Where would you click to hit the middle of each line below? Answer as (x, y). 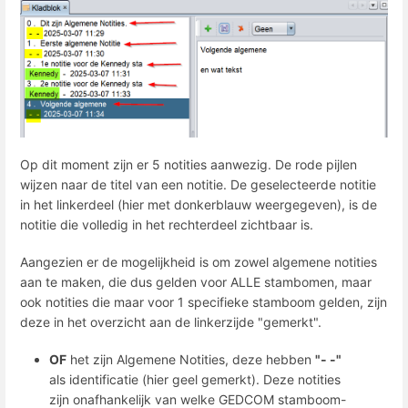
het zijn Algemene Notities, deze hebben (191, 360)
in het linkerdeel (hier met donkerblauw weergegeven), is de (199, 204)
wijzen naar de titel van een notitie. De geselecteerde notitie (198, 184)
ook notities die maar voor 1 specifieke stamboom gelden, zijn (204, 302)
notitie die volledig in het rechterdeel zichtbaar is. (167, 224)
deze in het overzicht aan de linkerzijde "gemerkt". (171, 322)
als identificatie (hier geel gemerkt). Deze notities (195, 380)
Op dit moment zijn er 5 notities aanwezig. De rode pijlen (189, 164)
